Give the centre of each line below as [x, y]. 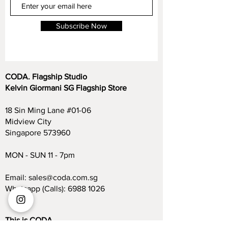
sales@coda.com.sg [63, 177]
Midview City [28, 121]
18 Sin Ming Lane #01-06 [48, 110]
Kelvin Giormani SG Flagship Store [66, 88]
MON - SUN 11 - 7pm [41, 155]
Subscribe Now [81, 26]
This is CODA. [30, 220]
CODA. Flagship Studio [46, 77]
